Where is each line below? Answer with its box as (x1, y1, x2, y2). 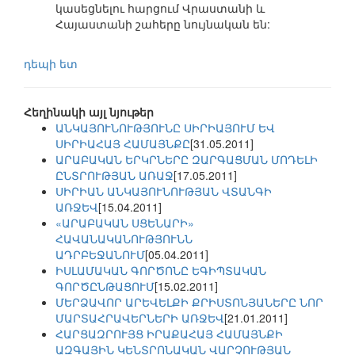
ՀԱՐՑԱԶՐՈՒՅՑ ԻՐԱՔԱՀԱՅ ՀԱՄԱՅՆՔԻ (55, 326, 283, 342)
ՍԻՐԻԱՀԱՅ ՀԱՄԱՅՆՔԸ (55, 136, 190, 152)
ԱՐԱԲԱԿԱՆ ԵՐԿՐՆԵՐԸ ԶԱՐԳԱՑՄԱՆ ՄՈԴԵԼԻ (55, 151, 318, 168)
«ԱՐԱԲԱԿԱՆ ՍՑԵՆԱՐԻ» (55, 215, 194, 231)
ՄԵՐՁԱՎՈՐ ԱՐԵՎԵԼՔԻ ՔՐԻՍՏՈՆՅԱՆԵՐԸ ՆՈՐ (55, 294, 323, 311)
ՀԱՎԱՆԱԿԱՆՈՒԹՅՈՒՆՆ (55, 231, 193, 247)
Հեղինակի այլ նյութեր (24, 104, 154, 120)
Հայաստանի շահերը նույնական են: (55, 16, 270, 32)
